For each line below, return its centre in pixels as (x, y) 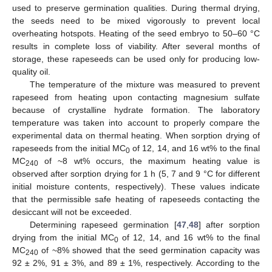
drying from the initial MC (63, 238)
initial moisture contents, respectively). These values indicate (136, 187)
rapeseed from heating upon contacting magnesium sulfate (136, 97)
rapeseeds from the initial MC (69, 148)
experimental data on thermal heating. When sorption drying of (136, 136)
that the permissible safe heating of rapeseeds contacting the (136, 199)
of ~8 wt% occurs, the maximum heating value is (149, 161)
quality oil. (31, 72)
